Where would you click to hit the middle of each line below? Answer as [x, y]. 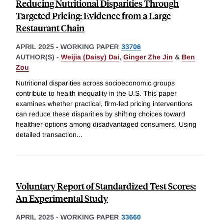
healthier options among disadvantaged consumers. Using [106, 124]
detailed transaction [46, 134]
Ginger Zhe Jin [148, 57]
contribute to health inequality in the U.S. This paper [96, 93]
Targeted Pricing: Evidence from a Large [93, 16]
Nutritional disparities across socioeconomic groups [95, 83]
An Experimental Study [62, 198]
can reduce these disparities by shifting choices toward [100, 114]
